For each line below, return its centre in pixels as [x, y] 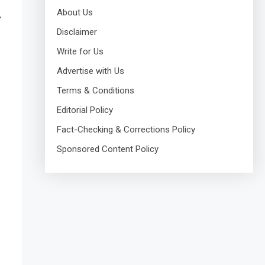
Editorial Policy [85, 110]
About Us [75, 12]
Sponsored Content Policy [107, 149]
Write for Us [80, 51]
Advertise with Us [90, 71]
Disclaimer [77, 32]
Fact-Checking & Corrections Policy [126, 130]
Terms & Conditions [95, 91]
